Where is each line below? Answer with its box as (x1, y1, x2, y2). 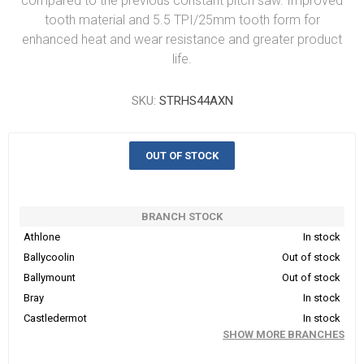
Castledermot (24, 312, 87, 324)
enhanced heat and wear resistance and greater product (22, 32, 342, 47)
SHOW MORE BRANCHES (223, 328, 344, 340)
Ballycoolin (24, 251, 75, 263)
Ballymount (24, 271, 76, 284)
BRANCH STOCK (141, 210, 223, 223)
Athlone (24, 231, 60, 243)
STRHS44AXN (158, 93, 233, 108)
